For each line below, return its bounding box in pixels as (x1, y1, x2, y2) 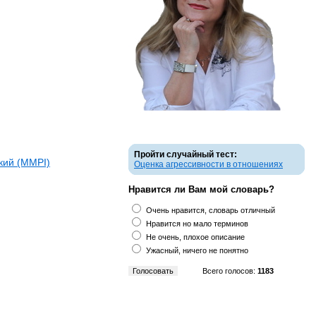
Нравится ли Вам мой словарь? (128, 184, 274, 195)
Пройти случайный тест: (134, 150, 237, 159)
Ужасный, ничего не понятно (146, 246, 248, 255)
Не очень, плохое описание (146, 233, 245, 241)
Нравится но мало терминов (146, 219, 248, 228)
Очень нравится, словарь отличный (146, 206, 275, 214)
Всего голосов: (202, 267, 257, 275)
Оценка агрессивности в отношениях (134, 159, 283, 169)
